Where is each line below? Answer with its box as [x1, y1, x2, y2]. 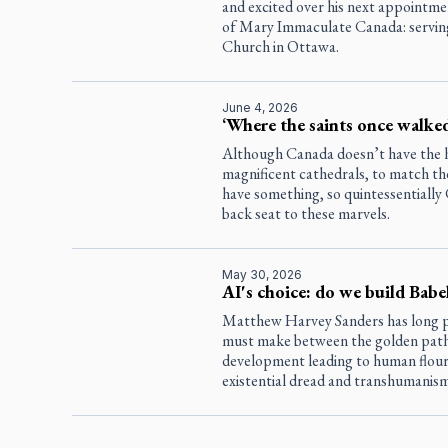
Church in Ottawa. [221, 35, 339, 57]
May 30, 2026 [221, 266, 302, 282]
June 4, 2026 [221, 99, 298, 115]
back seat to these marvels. [221, 202, 390, 224]
